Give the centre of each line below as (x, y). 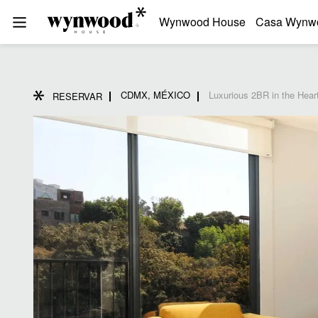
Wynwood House (202, 22)
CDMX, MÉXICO (155, 95)
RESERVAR (77, 96)
